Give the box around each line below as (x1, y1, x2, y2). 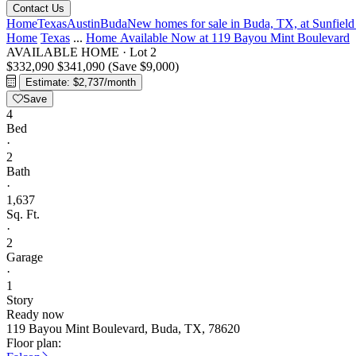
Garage (6, 250, 43, 264)
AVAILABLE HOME (6, 45, 119, 59)
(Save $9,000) (108, 60, 179, 73)
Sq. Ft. (6, 207, 40, 221)
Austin (67, 17, 100, 30)
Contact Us (13, 2, 64, 14)
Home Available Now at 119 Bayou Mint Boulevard (86, 31, 350, 44)
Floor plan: (6, 336, 61, 350)
